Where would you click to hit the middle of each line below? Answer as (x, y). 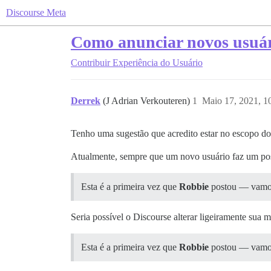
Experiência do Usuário (158, 63)
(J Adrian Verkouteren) (148, 101)
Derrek (86, 101)
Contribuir (90, 63)
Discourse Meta (36, 12)
